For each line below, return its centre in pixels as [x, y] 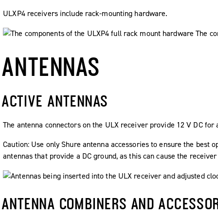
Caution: [17, 144]
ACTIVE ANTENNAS [55, 101]
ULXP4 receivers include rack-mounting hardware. [85, 13]
